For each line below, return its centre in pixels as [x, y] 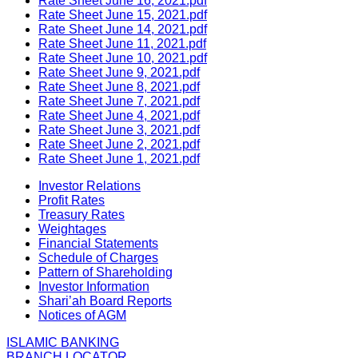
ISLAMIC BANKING [63, 342]
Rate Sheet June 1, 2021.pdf [119, 158]
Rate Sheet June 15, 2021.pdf [123, 14]
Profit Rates [72, 200]
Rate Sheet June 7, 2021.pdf [119, 101]
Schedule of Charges [98, 257]
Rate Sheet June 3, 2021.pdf [119, 129]
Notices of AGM [82, 315]
